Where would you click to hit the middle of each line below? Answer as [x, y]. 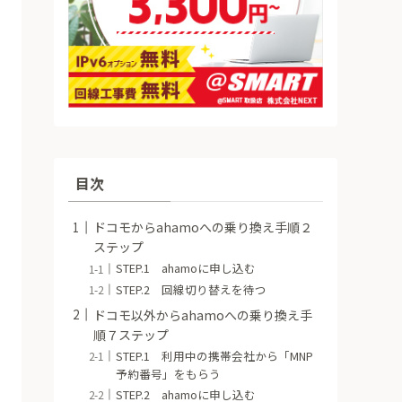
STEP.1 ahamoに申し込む [186, 268]
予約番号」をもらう [169, 373]
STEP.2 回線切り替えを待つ [192, 289]
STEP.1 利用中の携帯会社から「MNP [215, 355]
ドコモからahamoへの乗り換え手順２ [203, 227]
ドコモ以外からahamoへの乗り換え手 [203, 315]
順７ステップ [131, 334]
